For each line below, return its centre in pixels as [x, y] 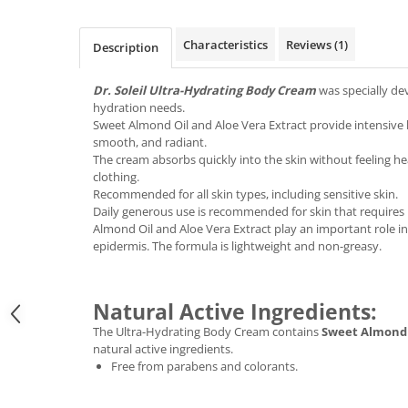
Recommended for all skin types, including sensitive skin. [245, 194]
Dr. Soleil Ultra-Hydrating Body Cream [204, 90]
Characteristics [225, 45]
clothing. [116, 177]
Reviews [310, 45]
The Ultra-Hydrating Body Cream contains [207, 331]
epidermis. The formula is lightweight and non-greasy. [237, 246]
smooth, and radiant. [150, 142]
